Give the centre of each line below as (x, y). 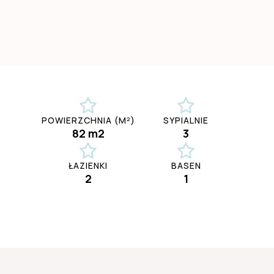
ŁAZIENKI (88, 166)
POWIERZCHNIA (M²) (88, 120)
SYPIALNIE (186, 120)
